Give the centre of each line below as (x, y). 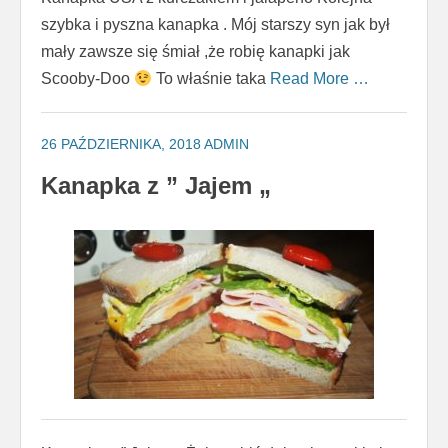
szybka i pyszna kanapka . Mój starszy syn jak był (215, 25)
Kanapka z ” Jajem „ (156, 186)
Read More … (320, 79)
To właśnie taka (211, 79)
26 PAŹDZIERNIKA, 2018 (121, 144)
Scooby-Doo (87, 79)
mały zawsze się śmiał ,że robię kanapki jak (195, 52)
